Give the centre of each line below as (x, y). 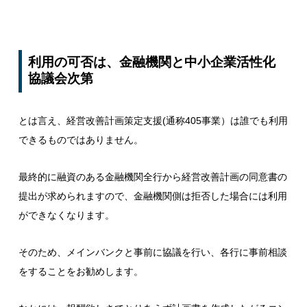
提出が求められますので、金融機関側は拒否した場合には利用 (152, 196)
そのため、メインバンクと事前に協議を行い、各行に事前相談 (152, 252)
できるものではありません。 (81, 139)
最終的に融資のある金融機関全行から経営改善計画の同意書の (152, 176)
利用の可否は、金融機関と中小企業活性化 (152, 62)
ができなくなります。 (66, 215)
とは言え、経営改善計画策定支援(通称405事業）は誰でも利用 (153, 120)
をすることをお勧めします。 (81, 271)
